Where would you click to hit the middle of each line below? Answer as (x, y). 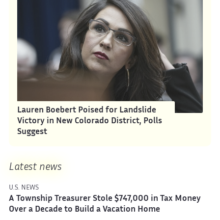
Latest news (35, 167)
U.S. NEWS (24, 188)
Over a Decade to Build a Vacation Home (84, 210)
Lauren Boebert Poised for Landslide (87, 110)
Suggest (32, 132)
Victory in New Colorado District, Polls (90, 121)
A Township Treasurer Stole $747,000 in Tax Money (105, 199)
